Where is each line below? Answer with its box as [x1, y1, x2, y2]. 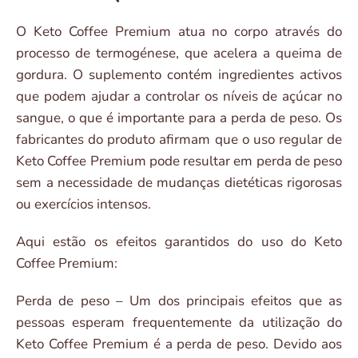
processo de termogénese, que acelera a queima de [16, 44, 342, 63]
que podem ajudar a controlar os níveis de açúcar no [16, 87, 342, 106]
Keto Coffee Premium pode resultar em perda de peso [16, 152, 342, 171]
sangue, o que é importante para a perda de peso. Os [16, 109, 342, 128]
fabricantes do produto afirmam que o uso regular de [16, 130, 342, 149]
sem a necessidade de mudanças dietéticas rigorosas [16, 173, 342, 193]
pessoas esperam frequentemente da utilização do [16, 313, 342, 332]
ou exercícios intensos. [16, 195, 151, 214]
